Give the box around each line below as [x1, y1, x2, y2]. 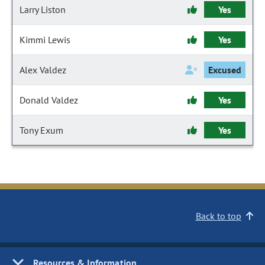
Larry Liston [20, 4, 66, 15]
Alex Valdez [20, 64, 66, 76]
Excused [208, 64, 242, 76]
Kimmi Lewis [20, 34, 70, 46]
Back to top [195, 210, 241, 222]
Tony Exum [20, 124, 63, 136]
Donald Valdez [20, 94, 78, 106]
